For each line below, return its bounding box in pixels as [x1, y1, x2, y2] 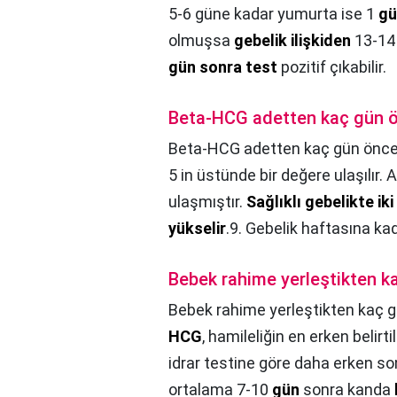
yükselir [168, 218, 226, 237]
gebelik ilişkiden [234, 30, 351, 50]
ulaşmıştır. [168, 191, 246, 211]
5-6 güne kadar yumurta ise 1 [168, 4, 378, 23]
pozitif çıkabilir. [277, 57, 386, 76]
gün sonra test [168, 57, 277, 76]
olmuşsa [168, 30, 234, 50]
